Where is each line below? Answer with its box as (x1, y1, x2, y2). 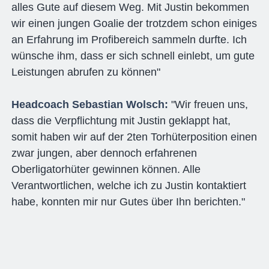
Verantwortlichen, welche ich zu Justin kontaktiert (11, 179, 246, 192)
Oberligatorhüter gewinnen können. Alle (11, 163, 201, 175)
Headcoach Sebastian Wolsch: (11, 98, 171, 110)
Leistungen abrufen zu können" (11, 65, 160, 78)
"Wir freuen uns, (171, 98, 248, 110)
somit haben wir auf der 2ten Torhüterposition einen (11, 130, 257, 143)
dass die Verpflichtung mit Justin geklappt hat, (11, 114, 231, 127)
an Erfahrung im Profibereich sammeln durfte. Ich (11, 33, 247, 46)
